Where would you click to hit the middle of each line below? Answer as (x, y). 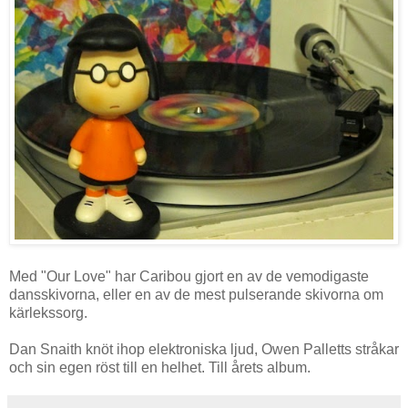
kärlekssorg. (48, 312)
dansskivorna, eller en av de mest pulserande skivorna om (196, 294)
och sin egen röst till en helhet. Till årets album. (160, 367)
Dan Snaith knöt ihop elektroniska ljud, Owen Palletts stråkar (204, 349)
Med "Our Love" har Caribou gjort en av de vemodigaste (189, 276)
